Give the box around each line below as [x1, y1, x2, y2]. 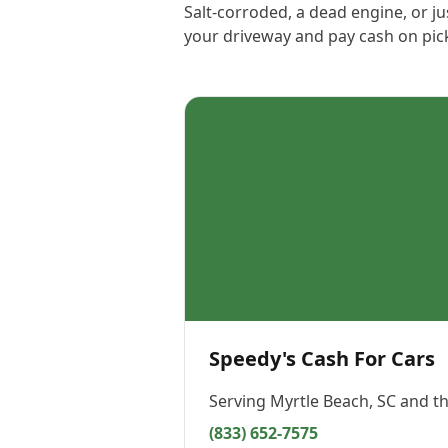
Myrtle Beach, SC [270, 390, 396, 412]
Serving [209, 390, 270, 412]
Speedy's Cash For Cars [209, 345, 435, 372]
